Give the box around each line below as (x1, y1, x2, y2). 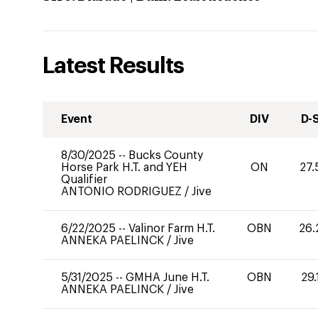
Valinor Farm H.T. (128, 223, 215, 234)
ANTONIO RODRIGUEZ (61, 186, 185, 197)
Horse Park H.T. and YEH (61, 162, 187, 173)
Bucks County (128, 150, 203, 161)
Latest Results (43, 55, 184, 77)
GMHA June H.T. (126, 272, 209, 283)
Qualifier (61, 174, 107, 185)
